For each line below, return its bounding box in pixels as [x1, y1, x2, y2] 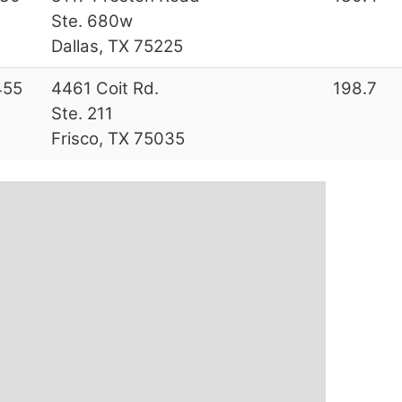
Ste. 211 [50, 102, 113, 124]
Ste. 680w [50, 10, 133, 31]
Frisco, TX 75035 [50, 127, 185, 149]
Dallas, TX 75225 [50, 35, 183, 57]
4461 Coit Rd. [50, 77, 159, 99]
